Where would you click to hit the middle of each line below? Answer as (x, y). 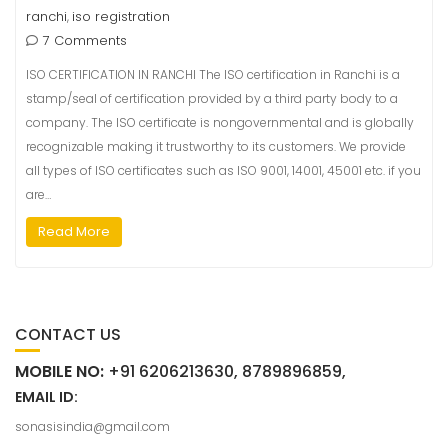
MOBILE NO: (59, 371)
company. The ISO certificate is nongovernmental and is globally (220, 122)
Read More (74, 231)
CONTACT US (68, 334)
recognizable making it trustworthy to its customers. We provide (216, 146)
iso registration (121, 16)
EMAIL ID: (46, 397)
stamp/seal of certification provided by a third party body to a (212, 98)
